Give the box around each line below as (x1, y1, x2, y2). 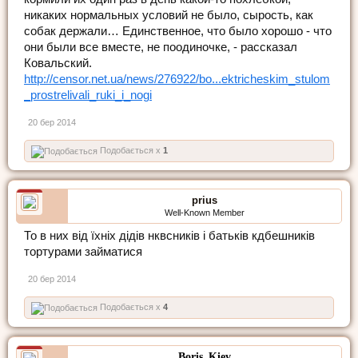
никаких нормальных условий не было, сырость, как (24, 8, 313, 22)
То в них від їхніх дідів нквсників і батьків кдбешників (24, 229, 315, 242)
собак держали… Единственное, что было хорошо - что (24, 24, 332, 38)
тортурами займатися (24, 245, 142, 258)
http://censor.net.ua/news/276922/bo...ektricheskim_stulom (24, 72, 330, 86)
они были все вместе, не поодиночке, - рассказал (24, 40, 297, 54)
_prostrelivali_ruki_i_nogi (24, 88, 152, 101)
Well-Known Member (165, 207, 245, 217)
